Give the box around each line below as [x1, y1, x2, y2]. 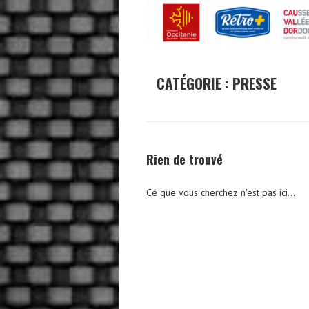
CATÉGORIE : [157, 72, 232, 94]
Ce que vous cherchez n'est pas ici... [146, 186, 295, 199]
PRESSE [232, 72, 277, 94]
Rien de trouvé [146, 150, 223, 169]
